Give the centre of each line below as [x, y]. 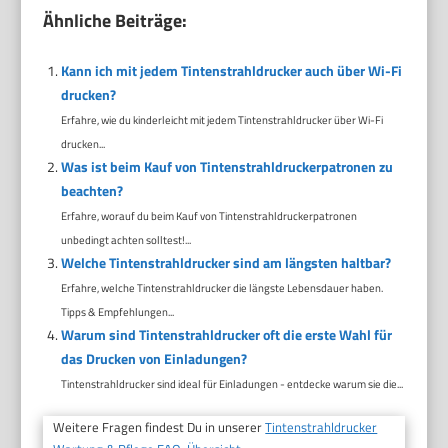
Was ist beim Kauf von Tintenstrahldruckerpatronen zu [226, 166]
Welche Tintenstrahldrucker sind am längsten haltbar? [225, 262]
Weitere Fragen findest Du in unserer [159, 426]
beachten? [91, 190]
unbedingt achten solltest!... [125, 239]
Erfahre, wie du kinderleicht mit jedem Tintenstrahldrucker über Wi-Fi [221, 119]
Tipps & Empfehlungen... [117, 311]
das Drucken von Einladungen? [153, 358]
